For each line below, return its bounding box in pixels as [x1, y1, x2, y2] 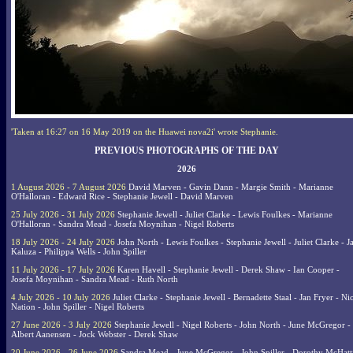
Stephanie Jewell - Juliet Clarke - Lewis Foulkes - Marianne [115, 210, 333, 219]
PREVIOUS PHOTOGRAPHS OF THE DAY [94, 144, 279, 156]
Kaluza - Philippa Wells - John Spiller [11, 247, 147, 256]
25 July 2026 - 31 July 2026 [11, 210, 115, 219]
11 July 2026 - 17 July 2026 [11, 265, 115, 274]
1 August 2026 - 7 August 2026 [11, 182, 126, 191]
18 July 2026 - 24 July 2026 [11, 237, 115, 247]
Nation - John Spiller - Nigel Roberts [11, 302, 144, 311]
